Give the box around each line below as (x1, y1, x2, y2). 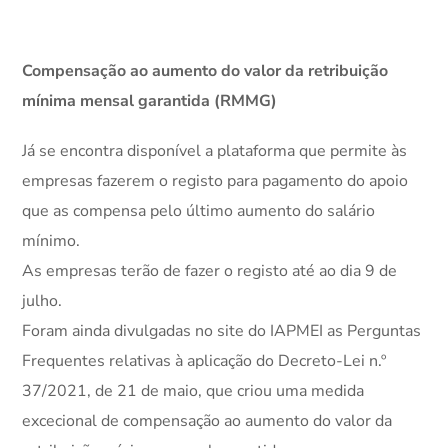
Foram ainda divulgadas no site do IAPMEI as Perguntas (22, 320, 422, 342)
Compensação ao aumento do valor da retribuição (22, 60, 389, 82)
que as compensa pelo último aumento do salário (22, 200, 376, 222)
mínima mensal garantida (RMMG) (22, 90, 278, 112)
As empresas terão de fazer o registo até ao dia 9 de (22, 260, 398, 282)
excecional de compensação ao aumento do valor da (22, 410, 393, 432)
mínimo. (22, 230, 85, 252)
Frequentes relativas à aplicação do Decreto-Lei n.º (22, 350, 387, 372)
